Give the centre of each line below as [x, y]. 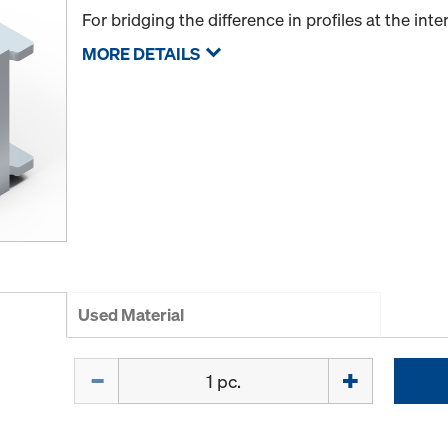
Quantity [105, 369]
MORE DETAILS [141, 53]
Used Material [131, 315]
